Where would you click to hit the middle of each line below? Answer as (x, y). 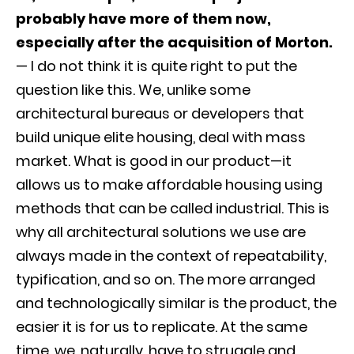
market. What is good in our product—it (154, 160)
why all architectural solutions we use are (161, 232)
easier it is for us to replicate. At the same (162, 326)
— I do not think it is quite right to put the (156, 66)
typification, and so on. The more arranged (166, 279)
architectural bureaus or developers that (160, 113)
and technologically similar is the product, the (176, 303)
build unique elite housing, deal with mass (161, 137)
